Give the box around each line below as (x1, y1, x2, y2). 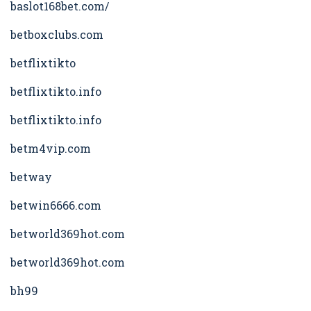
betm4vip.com (10, 141, 91, 156)
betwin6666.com (10, 198, 101, 213)
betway (10, 169, 52, 185)
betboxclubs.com (10, 27, 103, 42)
